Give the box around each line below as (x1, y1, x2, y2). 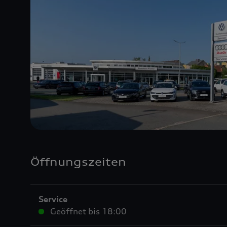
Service (39, 194, 67, 205)
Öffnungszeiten (30, 156, 126, 169)
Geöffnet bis (50, 206, 100, 217)
